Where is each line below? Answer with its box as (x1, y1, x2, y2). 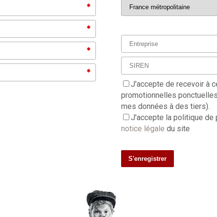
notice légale (121, 124, 167, 133)
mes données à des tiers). (121, 102, 210, 111)
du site (166, 124, 190, 133)
